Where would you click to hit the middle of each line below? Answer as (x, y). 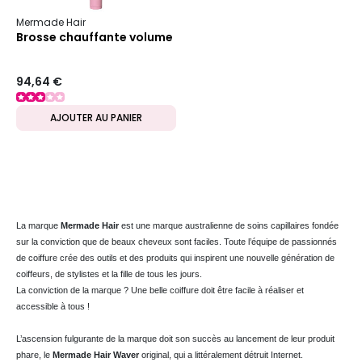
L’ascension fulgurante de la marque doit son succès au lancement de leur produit (175, 338)
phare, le (34, 354)
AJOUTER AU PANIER (96, 117)
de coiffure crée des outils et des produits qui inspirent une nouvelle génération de (175, 257)
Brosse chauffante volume (95, 38)
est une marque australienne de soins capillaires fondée (229, 225)
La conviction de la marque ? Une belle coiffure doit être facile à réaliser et (160, 290)
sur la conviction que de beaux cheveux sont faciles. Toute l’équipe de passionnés (177, 241)
